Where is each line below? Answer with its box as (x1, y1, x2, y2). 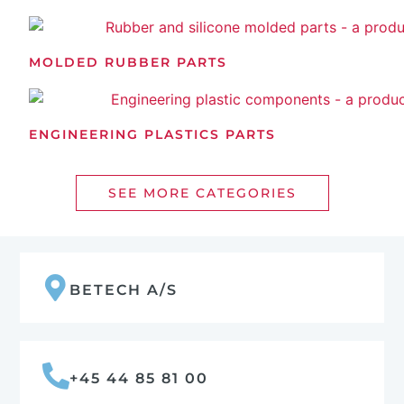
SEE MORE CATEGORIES (107, 184, 297, 201)
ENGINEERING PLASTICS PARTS (29, 125, 277, 142)
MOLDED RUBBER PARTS (29, 54, 228, 71)
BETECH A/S (69, 280, 178, 298)
